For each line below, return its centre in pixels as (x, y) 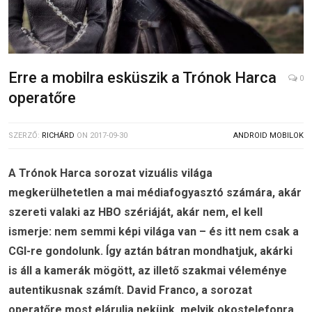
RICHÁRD (58, 136)
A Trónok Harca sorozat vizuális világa (110, 173)
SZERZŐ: (25, 136)
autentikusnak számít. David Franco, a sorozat (130, 290)
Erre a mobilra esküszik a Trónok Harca (142, 78)
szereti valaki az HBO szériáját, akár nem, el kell (135, 212)
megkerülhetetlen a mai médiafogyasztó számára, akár (155, 193)
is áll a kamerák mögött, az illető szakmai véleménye (148, 271)
